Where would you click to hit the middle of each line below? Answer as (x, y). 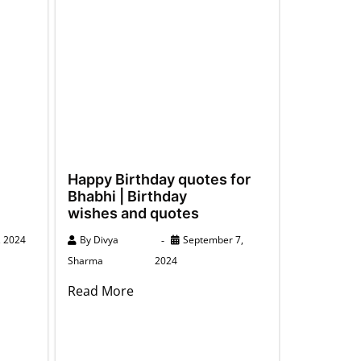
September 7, (213, 239)
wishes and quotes (133, 213)
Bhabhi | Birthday (127, 196)
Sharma (85, 260)
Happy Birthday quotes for (159, 179)
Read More (100, 290)
